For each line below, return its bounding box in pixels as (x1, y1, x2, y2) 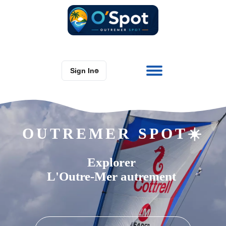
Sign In (70, 66, 94, 75)
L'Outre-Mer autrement (47, 169, 179, 183)
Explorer (87, 155, 139, 169)
